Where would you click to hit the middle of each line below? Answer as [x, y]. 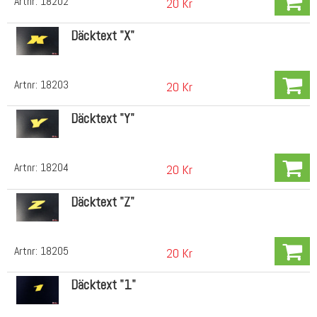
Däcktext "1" [103, 285]
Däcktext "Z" [102, 202]
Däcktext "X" [102, 35]
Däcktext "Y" [102, 119]
